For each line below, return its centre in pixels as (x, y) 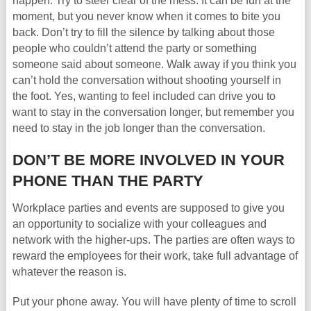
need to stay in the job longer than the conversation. (138, 128)
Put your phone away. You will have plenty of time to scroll (154, 302)
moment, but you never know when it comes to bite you (146, 16)
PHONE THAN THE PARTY (108, 181)
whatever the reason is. (69, 272)
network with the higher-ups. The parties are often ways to (153, 240)
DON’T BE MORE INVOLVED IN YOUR (148, 160)
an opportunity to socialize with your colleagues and (139, 224)
